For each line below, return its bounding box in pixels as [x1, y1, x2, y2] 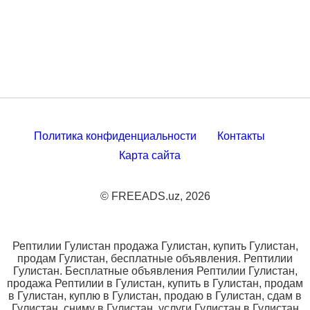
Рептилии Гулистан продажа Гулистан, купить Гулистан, [12, 240, 298, 252]
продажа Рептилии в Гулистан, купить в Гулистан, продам [7, 277, 303, 289]
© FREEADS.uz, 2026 [100, 190, 210, 202]
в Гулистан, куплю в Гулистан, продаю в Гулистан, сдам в [8, 290, 302, 302]
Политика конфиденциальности [34, 130, 197, 142]
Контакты [217, 130, 265, 142]
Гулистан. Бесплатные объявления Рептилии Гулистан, [12, 265, 298, 277]
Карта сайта [118, 149, 181, 161]
